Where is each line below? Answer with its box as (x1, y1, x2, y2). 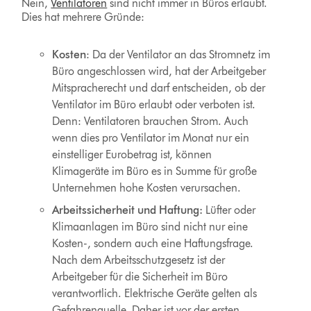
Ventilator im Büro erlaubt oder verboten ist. (52, 98, 256, 112)
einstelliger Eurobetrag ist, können (52, 148, 212, 162)
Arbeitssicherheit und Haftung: (52, 203, 203, 217)
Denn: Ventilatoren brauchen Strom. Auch (52, 115, 249, 128)
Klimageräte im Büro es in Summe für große (52, 165, 258, 178)
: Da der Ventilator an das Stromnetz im (86, 48, 271, 62)
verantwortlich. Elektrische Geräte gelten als (52, 287, 258, 301)
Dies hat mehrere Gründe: (22, 10, 148, 24)
